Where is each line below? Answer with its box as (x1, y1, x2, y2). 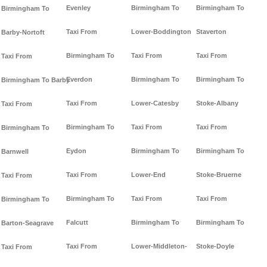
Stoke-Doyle (196, 243, 234, 250)
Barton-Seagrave (1, 219, 54, 227)
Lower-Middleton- (131, 243, 187, 250)
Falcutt (66, 219, 88, 226)
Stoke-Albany (196, 100, 238, 107)
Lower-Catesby (131, 100, 179, 107)
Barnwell (1, 148, 29, 156)
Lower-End (131, 171, 166, 179)
